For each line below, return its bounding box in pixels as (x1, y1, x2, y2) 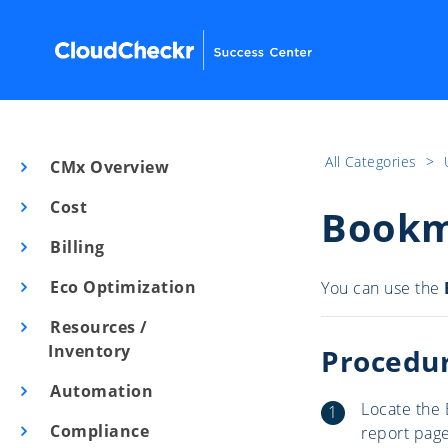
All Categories (325, 152, 421, 171)
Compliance (45, 420, 150, 442)
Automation (45, 380, 154, 402)
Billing (45, 236, 105, 258)
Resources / (45, 316, 148, 338)
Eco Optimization (45, 276, 197, 298)
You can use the (321, 277, 444, 300)
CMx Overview (45, 156, 170, 178)
